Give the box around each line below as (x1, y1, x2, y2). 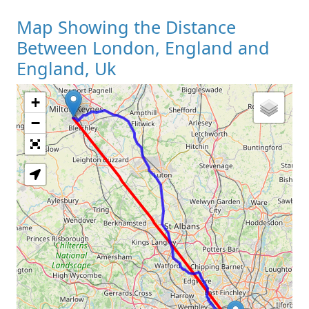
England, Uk (17, 56, 116, 80)
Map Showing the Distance (17, 14, 236, 39)
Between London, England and (17, 35, 270, 59)
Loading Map (83, 113, 226, 149)
